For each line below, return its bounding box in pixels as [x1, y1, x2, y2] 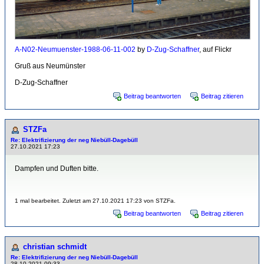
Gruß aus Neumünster [15, 62, 85, 71]
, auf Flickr [199, 45, 232, 54]
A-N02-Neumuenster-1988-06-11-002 [15, 45, 136, 54]
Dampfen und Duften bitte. [15, 164, 98, 173]
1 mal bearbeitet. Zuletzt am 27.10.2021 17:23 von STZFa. [15, 197, 176, 204]
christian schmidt [23, 242, 87, 252]
